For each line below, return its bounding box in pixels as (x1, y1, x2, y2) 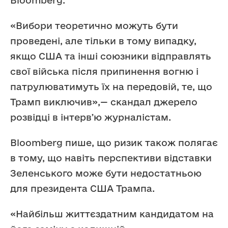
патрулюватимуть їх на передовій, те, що (10, 81, 212, 92)
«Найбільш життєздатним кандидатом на (10, 208, 214, 219)
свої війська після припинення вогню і (10, 66, 198, 76)
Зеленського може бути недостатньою (10, 167, 202, 178)
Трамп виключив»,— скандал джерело (10, 96, 197, 107)
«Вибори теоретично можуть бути (10, 20, 178, 31)
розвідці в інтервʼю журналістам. (10, 111, 171, 122)
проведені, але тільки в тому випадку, (10, 35, 196, 46)
